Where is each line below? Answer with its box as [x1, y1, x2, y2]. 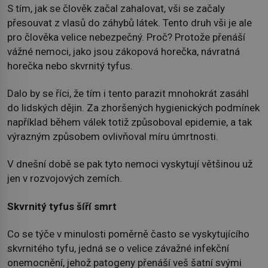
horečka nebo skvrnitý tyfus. [7, 59, 133, 72]
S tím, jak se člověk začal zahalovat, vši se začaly [7, 2, 225, 14]
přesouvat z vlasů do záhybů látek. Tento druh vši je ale [7, 16, 252, 29]
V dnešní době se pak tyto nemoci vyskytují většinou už [7, 158, 252, 170]
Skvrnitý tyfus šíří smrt [7, 200, 117, 212]
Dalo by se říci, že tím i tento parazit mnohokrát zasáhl [7, 87, 249, 99]
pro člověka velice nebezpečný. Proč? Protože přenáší [7, 31, 245, 43]
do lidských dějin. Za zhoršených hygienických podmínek [7, 101, 260, 114]
